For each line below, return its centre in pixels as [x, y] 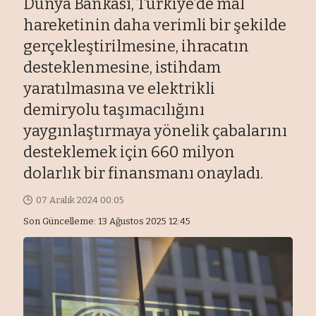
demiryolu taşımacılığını [114, 110]
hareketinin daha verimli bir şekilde [155, 25]
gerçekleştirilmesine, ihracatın [136, 47]
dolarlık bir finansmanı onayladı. [144, 174]
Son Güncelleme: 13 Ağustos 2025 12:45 [107, 221]
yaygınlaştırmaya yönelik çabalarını [156, 131]
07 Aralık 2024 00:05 [80, 200]
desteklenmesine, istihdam [122, 68]
